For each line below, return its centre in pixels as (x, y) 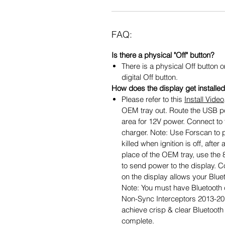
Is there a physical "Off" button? (163, 55)
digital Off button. (150, 77)
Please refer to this (153, 99)
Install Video (204, 99)
